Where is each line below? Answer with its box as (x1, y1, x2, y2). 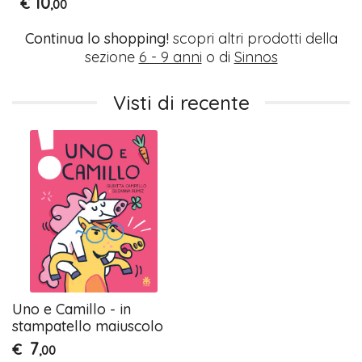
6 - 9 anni (138, 47, 202, 66)
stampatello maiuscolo (12, 316, 164, 335)
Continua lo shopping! (24, 28, 169, 48)
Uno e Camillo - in (12, 299, 132, 318)
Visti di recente (112, 90, 250, 115)
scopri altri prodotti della (168, 28, 338, 48)
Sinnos (234, 47, 278, 66)
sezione (84, 47, 139, 66)
